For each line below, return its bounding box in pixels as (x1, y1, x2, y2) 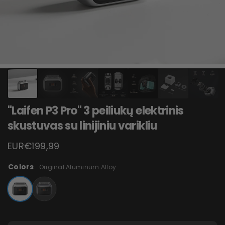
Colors (8, 162, 34, 172)
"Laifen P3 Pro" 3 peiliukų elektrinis (8, 103, 184, 119)
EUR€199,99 (8, 140, 60, 153)
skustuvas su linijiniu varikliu (8, 118, 157, 134)
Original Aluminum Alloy (39, 163, 117, 172)
